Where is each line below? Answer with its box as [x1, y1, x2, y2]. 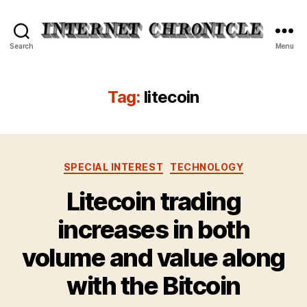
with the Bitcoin [66, 270, 241, 301]
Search [10, 41, 34, 50]
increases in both [57, 214, 250, 245]
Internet [153, 38, 198, 53]
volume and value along [22, 242, 285, 273]
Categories [153, 157, 214, 172]
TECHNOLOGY [170, 161, 244, 173]
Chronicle [153, 53, 208, 68]
